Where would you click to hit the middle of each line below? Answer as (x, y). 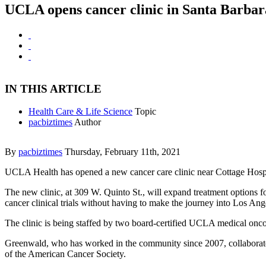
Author (88, 122)
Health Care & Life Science (80, 112)
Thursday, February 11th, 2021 (123, 152)
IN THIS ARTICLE (53, 88)
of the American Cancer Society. (65, 254)
